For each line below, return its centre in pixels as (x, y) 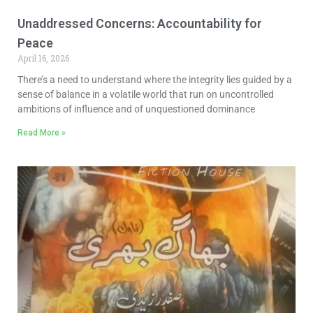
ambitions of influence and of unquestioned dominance (136, 109)
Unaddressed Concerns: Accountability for (140, 23)
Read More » (42, 132)
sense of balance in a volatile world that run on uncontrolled (146, 94)
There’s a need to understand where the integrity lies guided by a (155, 79)
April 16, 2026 (43, 58)
